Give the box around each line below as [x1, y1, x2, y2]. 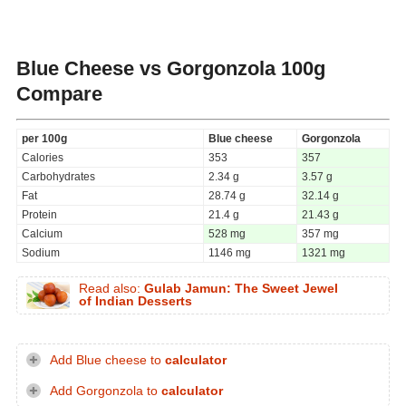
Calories [22, 150, 63, 164]
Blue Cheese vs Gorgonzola [16, 56, 275, 80]
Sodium [22, 246, 60, 259]
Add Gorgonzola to [50, 383, 161, 398]
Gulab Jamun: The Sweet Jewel [144, 281, 338, 295]
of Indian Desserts [79, 294, 192, 308]
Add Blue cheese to [50, 353, 165, 367]
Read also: [79, 281, 144, 295]
